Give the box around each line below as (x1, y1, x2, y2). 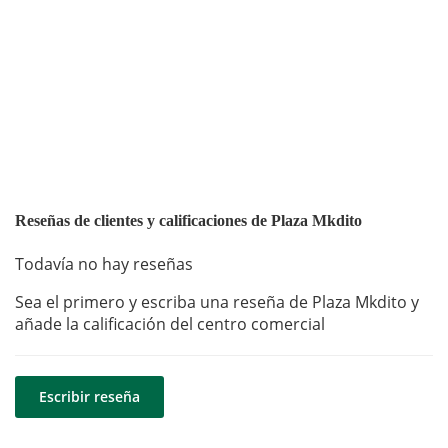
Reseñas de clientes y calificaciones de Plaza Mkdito (15, 211, 362, 229)
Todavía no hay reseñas (15, 253, 193, 276)
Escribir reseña (39, 387, 140, 407)
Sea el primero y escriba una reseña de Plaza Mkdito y (15, 291, 419, 314)
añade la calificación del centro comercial (15, 313, 325, 336)
